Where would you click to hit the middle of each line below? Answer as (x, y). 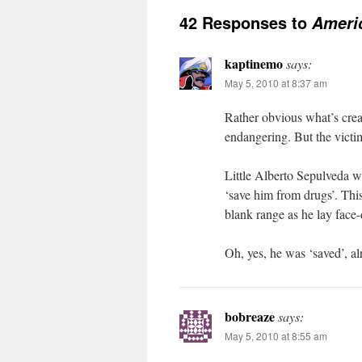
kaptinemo (254, 63)
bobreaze (250, 316)
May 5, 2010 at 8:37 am (276, 83)
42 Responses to (246, 22)
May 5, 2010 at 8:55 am (276, 336)
